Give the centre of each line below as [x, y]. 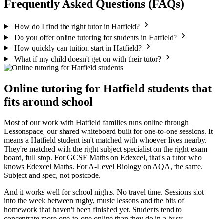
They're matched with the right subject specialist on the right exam [106, 149]
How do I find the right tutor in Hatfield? [77, 26]
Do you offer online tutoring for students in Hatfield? [95, 37]
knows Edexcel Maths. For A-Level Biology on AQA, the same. [103, 166]
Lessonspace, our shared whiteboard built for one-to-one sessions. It [108, 131]
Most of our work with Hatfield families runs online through [96, 122]
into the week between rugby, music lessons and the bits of [94, 200]
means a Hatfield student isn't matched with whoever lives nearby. [105, 140]
